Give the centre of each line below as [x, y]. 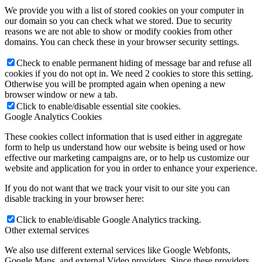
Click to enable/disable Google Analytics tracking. [109, 219]
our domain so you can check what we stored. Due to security [118, 20]
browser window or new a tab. [61, 94]
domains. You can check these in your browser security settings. [122, 42]
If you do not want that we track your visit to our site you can [117, 188]
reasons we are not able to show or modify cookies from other [118, 31]
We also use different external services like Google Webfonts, [118, 250]
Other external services [47, 230]
